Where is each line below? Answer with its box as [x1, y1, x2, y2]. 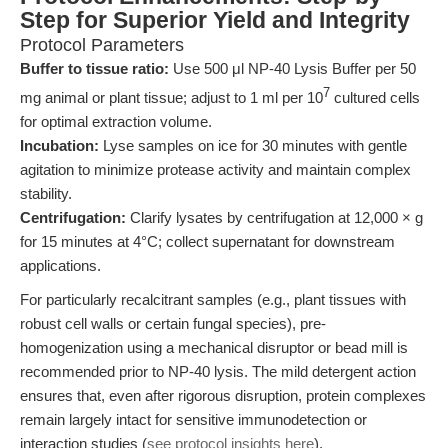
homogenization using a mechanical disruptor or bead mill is [20, 339, 408, 356]
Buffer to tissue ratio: [20, 60, 169, 77]
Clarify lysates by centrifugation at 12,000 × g [126, 209, 423, 226]
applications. [20, 257, 101, 274]
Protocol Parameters [20, 35, 184, 55]
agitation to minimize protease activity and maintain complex [20, 161, 411, 178]
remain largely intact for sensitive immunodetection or [20, 411, 367, 428]
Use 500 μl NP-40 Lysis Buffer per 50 [169, 60, 416, 77]
